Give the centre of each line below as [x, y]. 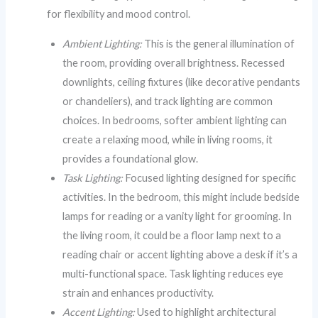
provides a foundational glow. [131, 158]
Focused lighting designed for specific [210, 177]
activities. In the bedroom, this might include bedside [181, 197]
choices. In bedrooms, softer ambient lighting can [175, 120]
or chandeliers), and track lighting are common [168, 101]
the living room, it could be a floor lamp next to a [172, 235]
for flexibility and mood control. [119, 14]
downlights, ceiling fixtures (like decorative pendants [182, 82]
